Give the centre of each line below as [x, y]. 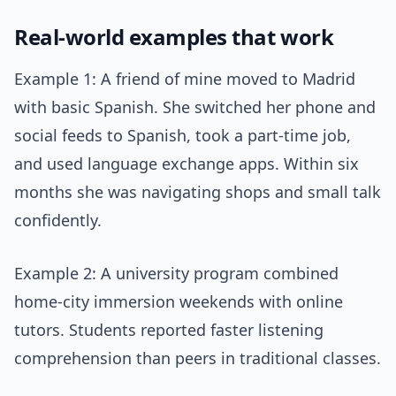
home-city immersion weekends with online [179, 302]
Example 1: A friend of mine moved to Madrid [185, 79]
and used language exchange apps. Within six [187, 164]
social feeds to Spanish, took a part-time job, [183, 136]
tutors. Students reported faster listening [169, 330]
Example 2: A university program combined [176, 274]
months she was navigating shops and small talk [198, 192]
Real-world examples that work [174, 37]
